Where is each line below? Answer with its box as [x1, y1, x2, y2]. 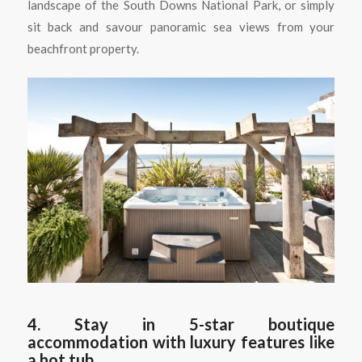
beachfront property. [27, 40, 139, 56]
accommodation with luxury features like [27, 332, 335, 352]
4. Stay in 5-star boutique [27, 314, 335, 335]
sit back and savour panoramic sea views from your [27, 19, 335, 34]
